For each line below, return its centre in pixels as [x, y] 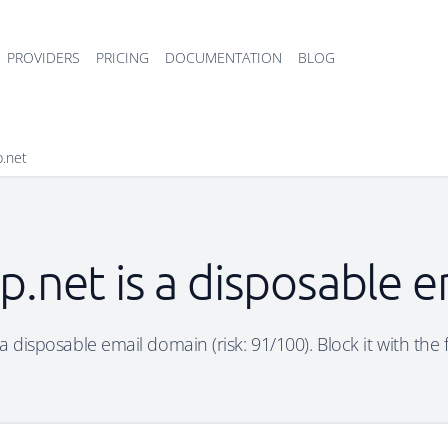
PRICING [122, 57]
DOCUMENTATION [223, 57]
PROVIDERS [43, 57]
